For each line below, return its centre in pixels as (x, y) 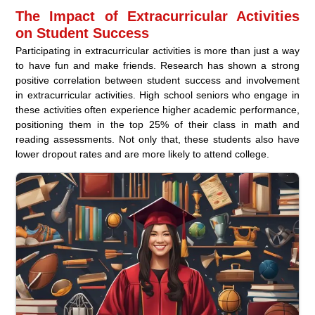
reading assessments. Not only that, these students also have (157, 140)
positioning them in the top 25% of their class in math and (157, 125)
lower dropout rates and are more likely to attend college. (143, 154)
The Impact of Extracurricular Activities (157, 17)
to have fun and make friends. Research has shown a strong (157, 66)
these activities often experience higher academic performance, (157, 110)
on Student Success (83, 33)
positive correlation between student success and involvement (157, 81)
